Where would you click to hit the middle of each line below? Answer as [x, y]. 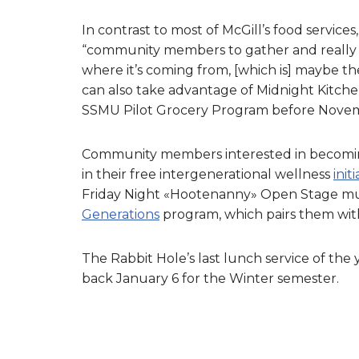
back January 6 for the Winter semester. [212, 278]
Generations [121, 214]
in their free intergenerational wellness [208, 174]
